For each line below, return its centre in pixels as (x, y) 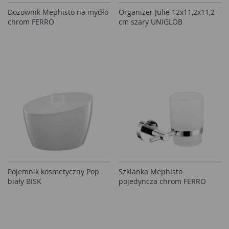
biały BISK (25, 181)
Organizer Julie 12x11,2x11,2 (167, 12)
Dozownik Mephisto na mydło (58, 12)
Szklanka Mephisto (151, 171)
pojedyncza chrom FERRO (162, 181)
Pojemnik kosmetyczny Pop (53, 171)
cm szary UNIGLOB (151, 22)
